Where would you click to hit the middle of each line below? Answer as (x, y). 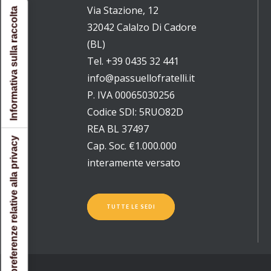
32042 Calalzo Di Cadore (142, 27)
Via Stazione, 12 (123, 10)
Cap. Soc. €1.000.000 (132, 146)
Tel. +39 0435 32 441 (133, 61)
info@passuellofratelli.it (141, 78)
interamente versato (134, 163)
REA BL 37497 (118, 129)
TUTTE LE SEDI (131, 207)
